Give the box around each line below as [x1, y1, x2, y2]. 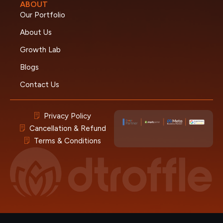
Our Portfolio [20, 10, 65, 20]
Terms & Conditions [34, 136, 102, 146]
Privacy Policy [44, 111, 92, 121]
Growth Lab [20, 45, 61, 55]
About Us [20, 28, 52, 37]
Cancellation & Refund [29, 124, 106, 133]
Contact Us [20, 80, 59, 90]
